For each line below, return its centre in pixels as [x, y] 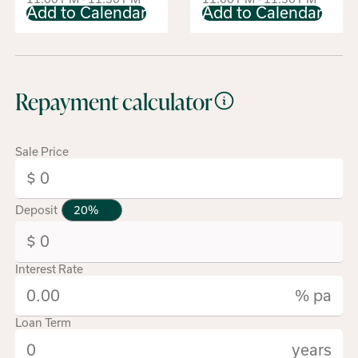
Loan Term [44, 323]
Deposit [38, 211]
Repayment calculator [114, 101]
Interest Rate [50, 269]
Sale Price [42, 151]
